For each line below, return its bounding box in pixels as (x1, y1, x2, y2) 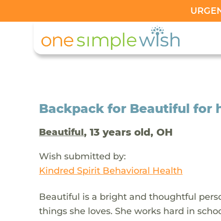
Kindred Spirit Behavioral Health (39, 164, 183, 176)
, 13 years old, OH (84, 126, 173, 138)
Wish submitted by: (39, 150, 126, 162)
